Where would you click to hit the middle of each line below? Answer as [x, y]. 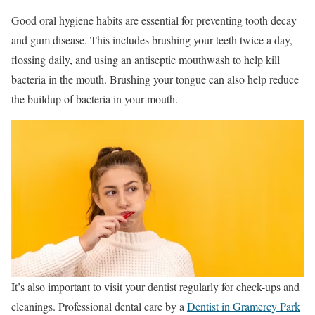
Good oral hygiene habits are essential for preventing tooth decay [154, 20]
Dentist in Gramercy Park [244, 306]
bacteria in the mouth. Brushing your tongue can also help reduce [155, 79]
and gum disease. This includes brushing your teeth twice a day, [152, 39]
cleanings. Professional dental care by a [99, 306]
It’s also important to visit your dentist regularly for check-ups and [155, 286]
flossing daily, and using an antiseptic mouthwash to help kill [146, 59]
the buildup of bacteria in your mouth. [95, 98]
